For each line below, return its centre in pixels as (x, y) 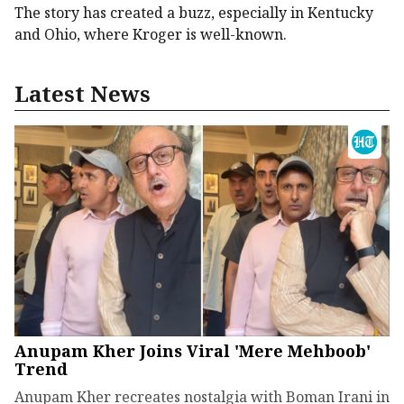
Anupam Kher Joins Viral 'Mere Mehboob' (193, 351)
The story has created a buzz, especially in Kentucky (194, 13)
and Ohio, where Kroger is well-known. (151, 35)
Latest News (83, 94)
